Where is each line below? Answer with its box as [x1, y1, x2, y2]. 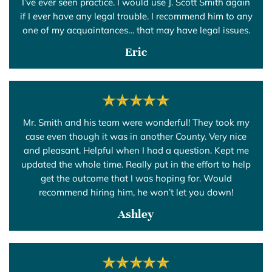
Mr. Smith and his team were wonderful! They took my [22, 116, 250, 128]
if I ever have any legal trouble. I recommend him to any [19, 10, 253, 22]
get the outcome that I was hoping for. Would [40, 172, 232, 184]
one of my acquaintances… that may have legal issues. [22, 24, 250, 36]
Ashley [118, 206, 154, 222]
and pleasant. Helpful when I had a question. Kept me [23, 144, 249, 156]
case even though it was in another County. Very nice [25, 130, 246, 142]
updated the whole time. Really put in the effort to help [21, 158, 251, 170]
